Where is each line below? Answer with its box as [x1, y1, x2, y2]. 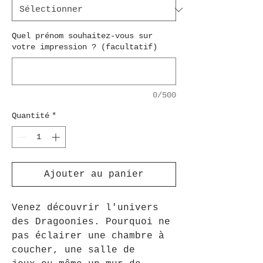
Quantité [12, 111, 49, 120]
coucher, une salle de [12, 245, 135, 255]
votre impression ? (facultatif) [12, 42, 157, 52]
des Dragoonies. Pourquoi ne [12, 217, 170, 227]
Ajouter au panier [44, 169, 144, 180]
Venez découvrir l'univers [12, 203, 159, 213]
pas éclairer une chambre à [12, 231, 164, 241]
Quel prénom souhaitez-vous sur [12, 31, 153, 41]
